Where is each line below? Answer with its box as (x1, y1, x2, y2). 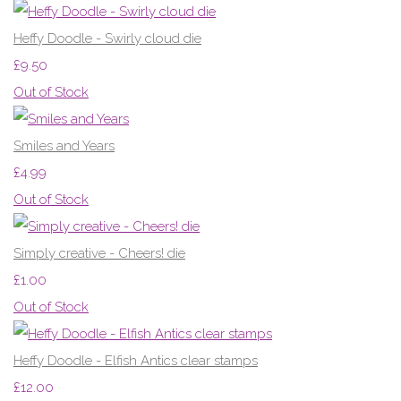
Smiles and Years (13, 137, 115, 154)
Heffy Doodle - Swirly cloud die (13, 30, 201, 47)
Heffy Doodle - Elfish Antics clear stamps (13, 352, 258, 369)
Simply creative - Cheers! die (13, 244, 185, 261)
